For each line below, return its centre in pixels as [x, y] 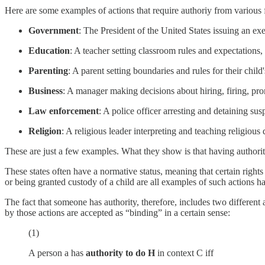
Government [54, 31]
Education [49, 51]
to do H [140, 253]
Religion [45, 131]
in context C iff [184, 253]
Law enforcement [64, 111]
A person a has [57, 253]
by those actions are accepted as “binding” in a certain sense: [117, 213]
